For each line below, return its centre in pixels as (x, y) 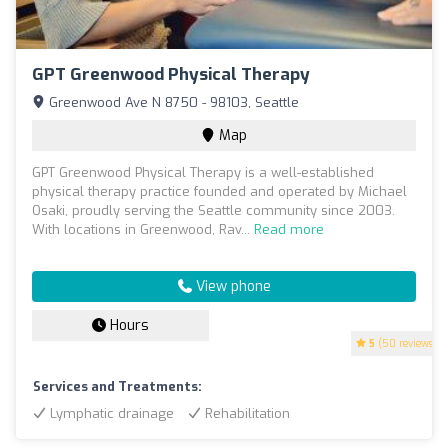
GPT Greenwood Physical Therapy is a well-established (203, 172)
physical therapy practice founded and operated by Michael (219, 191)
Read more (289, 229)
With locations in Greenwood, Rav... (143, 229)
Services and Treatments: (117, 386)
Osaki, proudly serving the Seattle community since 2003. (213, 210)
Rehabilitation (245, 413)
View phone (231, 286)
